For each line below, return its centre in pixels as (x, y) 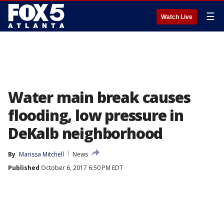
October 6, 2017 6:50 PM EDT (81, 168)
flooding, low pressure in (96, 115)
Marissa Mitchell (41, 154)
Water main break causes (99, 97)
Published (24, 168)
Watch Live (177, 17)
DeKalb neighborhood (85, 133)
